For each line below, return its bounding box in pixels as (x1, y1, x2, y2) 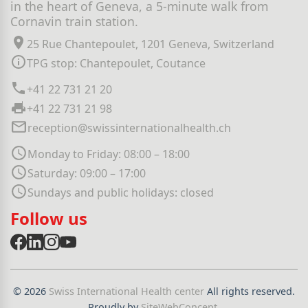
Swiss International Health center (49, 284, 207, 298)
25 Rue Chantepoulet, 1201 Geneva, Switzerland (27, 36, 274, 52)
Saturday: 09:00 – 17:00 (27, 165, 146, 181)
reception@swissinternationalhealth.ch (27, 120, 231, 135)
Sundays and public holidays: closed (27, 184, 214, 200)
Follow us (10, 206, 87, 230)
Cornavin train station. (10, 12, 138, 30)
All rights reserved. (207, 284, 295, 298)
